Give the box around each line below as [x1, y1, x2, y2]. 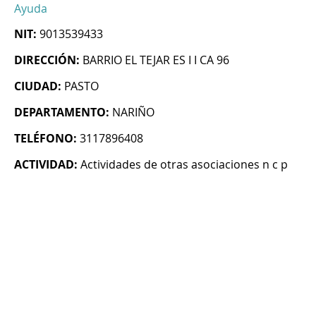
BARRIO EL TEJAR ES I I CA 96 [83, 52, 229, 68]
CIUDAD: [14, 78, 61, 95]
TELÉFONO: [14, 130, 77, 147]
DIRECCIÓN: [14, 52, 80, 68]
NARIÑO [112, 104, 154, 121]
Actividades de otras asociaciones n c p [80, 157, 288, 173]
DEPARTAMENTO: [14, 104, 109, 121]
